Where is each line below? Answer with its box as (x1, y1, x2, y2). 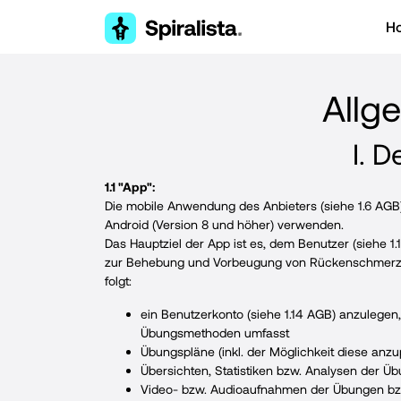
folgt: (105, 273, 132, 288)
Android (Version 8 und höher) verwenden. (105, 217, 344, 232)
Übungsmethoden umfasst (141, 325, 289, 340)
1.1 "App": (105, 179, 155, 194)
